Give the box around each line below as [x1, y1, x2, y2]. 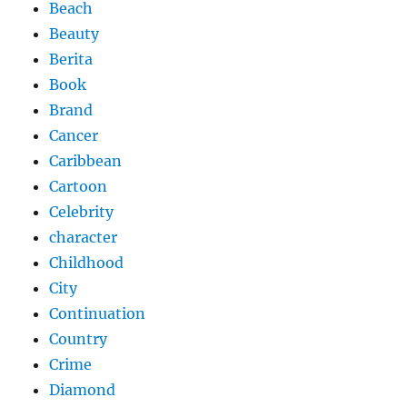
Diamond [49, 381, 116, 400]
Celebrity [49, 203, 114, 222]
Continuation [49, 304, 146, 323]
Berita [49, 50, 94, 69]
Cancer [49, 126, 99, 145]
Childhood [49, 253, 124, 273]
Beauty [49, 25, 100, 44]
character [49, 228, 118, 247]
